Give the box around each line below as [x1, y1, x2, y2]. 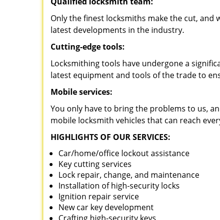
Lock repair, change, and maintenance [58, 169, 199, 180]
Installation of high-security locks [58, 180, 180, 191]
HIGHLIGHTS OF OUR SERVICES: [51, 132, 170, 142]
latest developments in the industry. [51, 25, 184, 35]
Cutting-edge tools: [51, 41, 125, 52]
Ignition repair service [58, 191, 139, 202]
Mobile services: [51, 86, 112, 97]
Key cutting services [58, 159, 132, 169]
